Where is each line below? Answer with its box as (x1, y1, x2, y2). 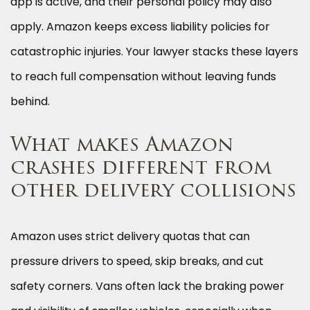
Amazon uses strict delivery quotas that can (10, 228, 250, 245)
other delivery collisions (10, 182, 296, 202)
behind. (10, 93, 50, 110)
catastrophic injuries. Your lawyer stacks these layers (10, 44, 298, 60)
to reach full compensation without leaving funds (10, 69, 276, 85)
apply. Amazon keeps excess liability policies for (10, 19, 270, 35)
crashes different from (10, 159, 271, 179)
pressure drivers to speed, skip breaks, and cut (10, 253, 264, 270)
